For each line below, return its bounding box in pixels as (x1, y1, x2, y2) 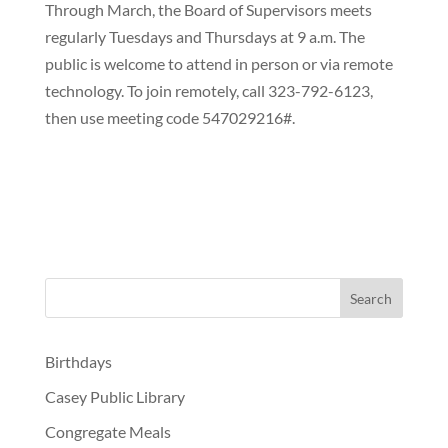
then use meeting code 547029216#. (44, 108, 295, 127)
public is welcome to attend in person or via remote (44, 54, 393, 73)
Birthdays (44, 352, 112, 371)
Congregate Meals (44, 422, 171, 441)
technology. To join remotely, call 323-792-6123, (44, 81, 373, 100)
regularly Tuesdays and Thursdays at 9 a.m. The (44, 27, 365, 46)
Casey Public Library (44, 387, 185, 406)
